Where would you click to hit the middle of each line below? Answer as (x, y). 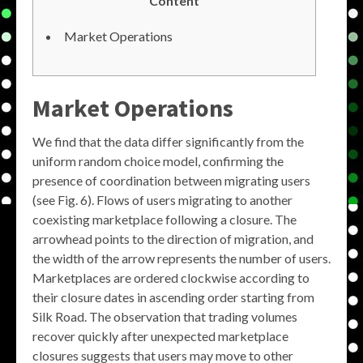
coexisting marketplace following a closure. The (164, 219)
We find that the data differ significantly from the (168, 141)
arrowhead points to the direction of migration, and (173, 239)
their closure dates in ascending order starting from (173, 297)
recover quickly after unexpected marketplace (160, 336)
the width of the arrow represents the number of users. (181, 258)
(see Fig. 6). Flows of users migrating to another (162, 200)
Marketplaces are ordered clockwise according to (171, 278)
